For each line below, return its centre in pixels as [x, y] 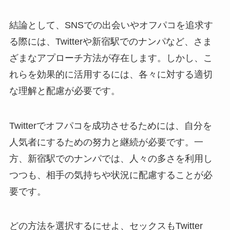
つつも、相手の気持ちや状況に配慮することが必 [111, 175]
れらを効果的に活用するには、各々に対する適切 [111, 74]
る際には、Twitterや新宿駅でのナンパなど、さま [110, 41]
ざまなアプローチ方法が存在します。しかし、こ [111, 58]
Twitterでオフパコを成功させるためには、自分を [110, 126]
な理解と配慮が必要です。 [64, 91]
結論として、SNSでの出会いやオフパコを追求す [111, 25]
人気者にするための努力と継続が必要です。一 [106, 142]
